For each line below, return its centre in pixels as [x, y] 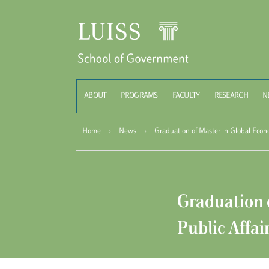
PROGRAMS [139, 96]
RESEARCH [231, 96]
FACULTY [186, 96]
